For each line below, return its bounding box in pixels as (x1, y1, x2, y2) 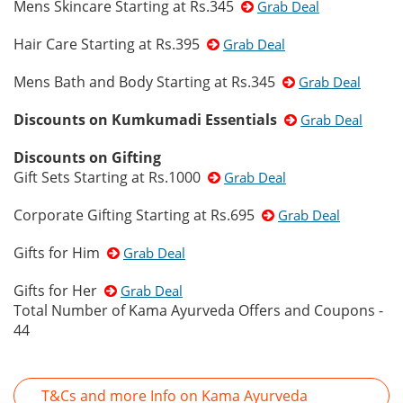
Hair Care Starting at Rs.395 (13, 34, 207, 54)
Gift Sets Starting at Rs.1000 (13, 167, 208, 187)
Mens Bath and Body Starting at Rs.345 (13, 72, 282, 92)
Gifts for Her (13, 281, 104, 300)
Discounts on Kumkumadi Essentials (13, 110, 277, 130)
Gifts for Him (13, 243, 107, 263)
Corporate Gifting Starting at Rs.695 (13, 205, 262, 225)
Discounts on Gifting (13, 148, 161, 167)
